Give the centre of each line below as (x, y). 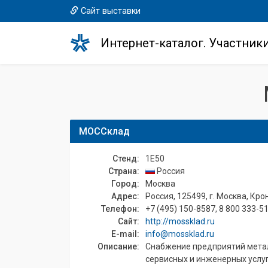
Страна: (124, 171)
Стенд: (126, 159)
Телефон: (120, 209)
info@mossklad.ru (180, 234)
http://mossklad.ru (180, 221)
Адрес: (125, 196)
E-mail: (125, 234)
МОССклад (104, 131)
